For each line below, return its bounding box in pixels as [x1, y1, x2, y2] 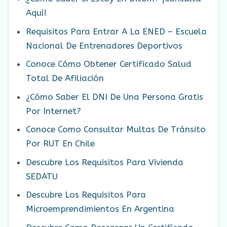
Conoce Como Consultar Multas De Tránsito [26, 124, 206, 135]
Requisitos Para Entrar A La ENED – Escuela [26, 26, 207, 36]
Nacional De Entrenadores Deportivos [26, 40, 182, 51]
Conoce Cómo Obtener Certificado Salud [26, 59, 192, 69]
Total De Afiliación [26, 73, 104, 84]
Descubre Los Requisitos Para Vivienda [26, 157, 183, 167]
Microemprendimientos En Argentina [26, 204, 174, 214]
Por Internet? [26, 105, 81, 116]
